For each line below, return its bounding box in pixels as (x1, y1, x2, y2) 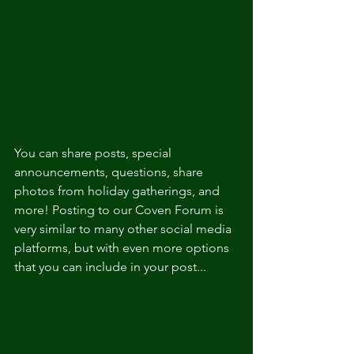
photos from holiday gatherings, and (14, 183, 223, 198)
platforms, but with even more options (14, 239, 232, 255)
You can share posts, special (14, 145, 175, 160)
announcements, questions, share (14, 164, 206, 179)
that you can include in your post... (14, 258, 206, 274)
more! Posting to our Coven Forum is (14, 201, 227, 217)
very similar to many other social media (14, 220, 235, 236)
